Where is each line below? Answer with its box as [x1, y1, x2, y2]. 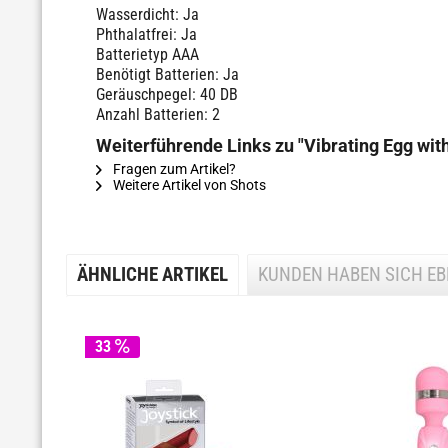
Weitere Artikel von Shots [110, 177, 266, 193]
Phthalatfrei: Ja [96, 25, 197, 44]
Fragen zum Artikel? [110, 161, 236, 177]
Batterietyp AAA [96, 45, 199, 64]
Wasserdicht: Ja [96, 5, 199, 24]
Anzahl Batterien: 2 [96, 105, 220, 124]
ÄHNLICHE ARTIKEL [77, 264, 228, 286]
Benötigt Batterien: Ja [96, 65, 239, 84]
